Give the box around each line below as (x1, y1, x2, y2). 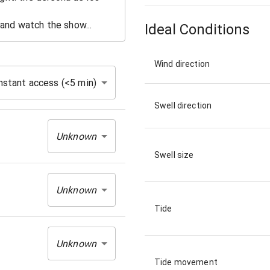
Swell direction (154, 100, 212, 110)
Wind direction (154, 58, 210, 69)
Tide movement (154, 257, 218, 267)
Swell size (154, 149, 194, 160)
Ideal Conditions (145, 21, 250, 39)
